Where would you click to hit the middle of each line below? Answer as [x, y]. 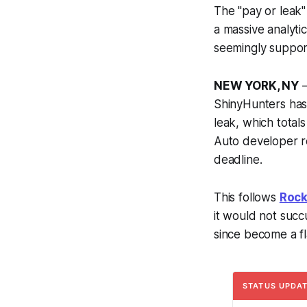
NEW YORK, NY [256, 85]
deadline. [238, 159]
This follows [247, 197]
